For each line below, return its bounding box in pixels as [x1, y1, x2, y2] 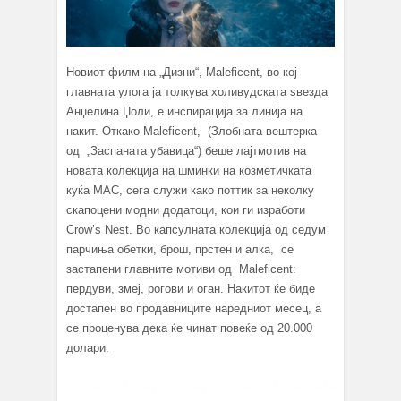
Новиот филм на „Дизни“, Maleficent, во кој [66, 64, 297, 79]
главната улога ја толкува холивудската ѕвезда [66, 84, 328, 98]
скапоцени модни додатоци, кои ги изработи [66, 202, 305, 217]
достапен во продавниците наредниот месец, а [66, 301, 321, 315]
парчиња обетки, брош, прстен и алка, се [66, 242, 294, 256]
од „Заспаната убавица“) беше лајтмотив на [66, 143, 306, 158]
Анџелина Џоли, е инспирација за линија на [66, 104, 303, 118]
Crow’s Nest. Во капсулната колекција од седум [66, 222, 326, 236]
